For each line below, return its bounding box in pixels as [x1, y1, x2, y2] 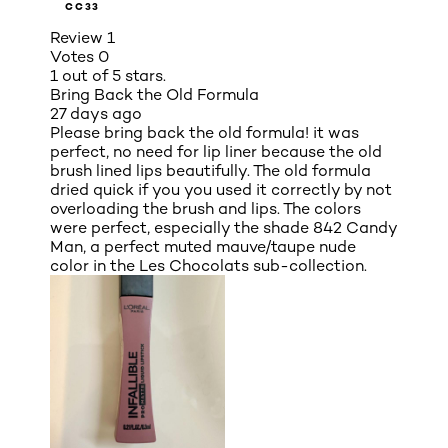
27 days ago [50, 103, 142, 123]
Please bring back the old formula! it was [50, 122, 359, 142]
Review [50, 27, 107, 47]
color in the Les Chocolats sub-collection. [50, 255, 367, 275]
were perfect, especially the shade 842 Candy [50, 217, 397, 237]
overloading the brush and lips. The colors [50, 198, 361, 218]
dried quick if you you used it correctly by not [50, 179, 392, 199]
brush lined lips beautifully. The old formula [50, 160, 371, 180]
